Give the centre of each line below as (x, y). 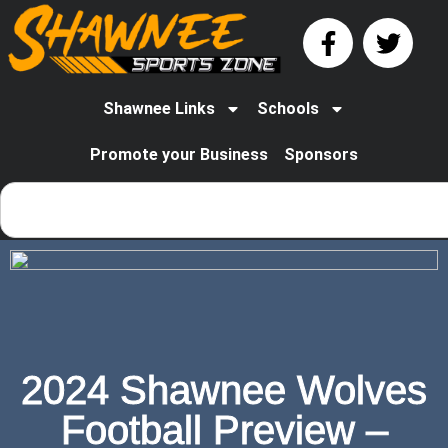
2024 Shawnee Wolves (224, 390)
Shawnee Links (159, 109)
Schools (288, 109)
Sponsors (321, 155)
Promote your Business (179, 155)
